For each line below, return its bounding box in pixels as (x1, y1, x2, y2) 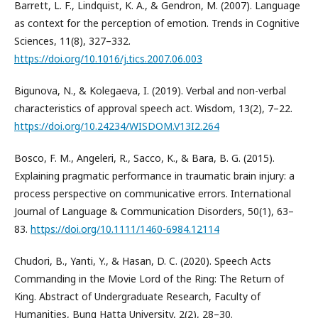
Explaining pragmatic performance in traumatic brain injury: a (14, 169, 295, 182)
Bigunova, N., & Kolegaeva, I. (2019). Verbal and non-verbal (14, 84, 286, 97)
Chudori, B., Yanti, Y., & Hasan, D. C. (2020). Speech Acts (14, 254, 271, 268)
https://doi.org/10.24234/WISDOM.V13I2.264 (14, 119, 219, 133)
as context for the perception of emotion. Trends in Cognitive (14, 16, 300, 30)
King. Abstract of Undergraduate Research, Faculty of (14, 290, 261, 303)
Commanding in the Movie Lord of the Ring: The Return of (14, 272, 284, 285)
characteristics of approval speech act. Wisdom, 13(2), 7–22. (14, 102, 292, 115)
